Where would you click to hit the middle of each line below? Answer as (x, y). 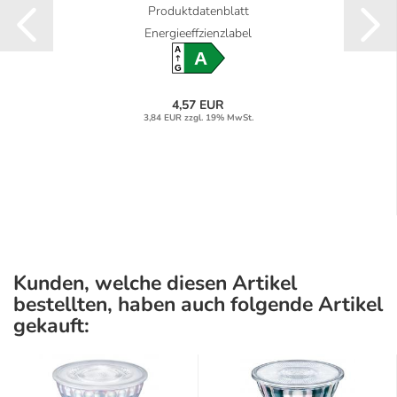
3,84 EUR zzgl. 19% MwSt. (198, 117)
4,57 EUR (198, 105)
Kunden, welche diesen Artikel (155, 284)
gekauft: (51, 326)
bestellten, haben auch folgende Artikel (198, 305)
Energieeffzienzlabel (198, 34)
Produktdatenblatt (198, 12)
